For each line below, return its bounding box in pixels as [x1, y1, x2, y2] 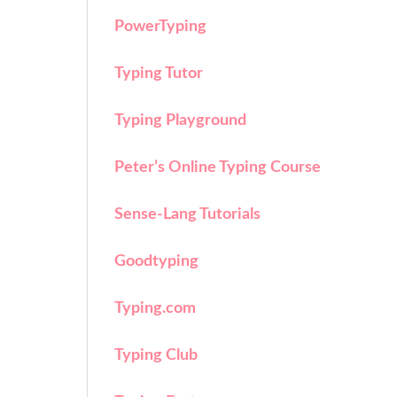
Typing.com [114, 300, 196, 316]
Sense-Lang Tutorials [114, 206, 261, 222]
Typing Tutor [114, 66, 203, 82]
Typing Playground [114, 113, 246, 128]
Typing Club [114, 347, 198, 363]
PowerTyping [114, 19, 206, 35]
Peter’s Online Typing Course [114, 160, 321, 175]
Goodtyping [114, 253, 198, 269]
